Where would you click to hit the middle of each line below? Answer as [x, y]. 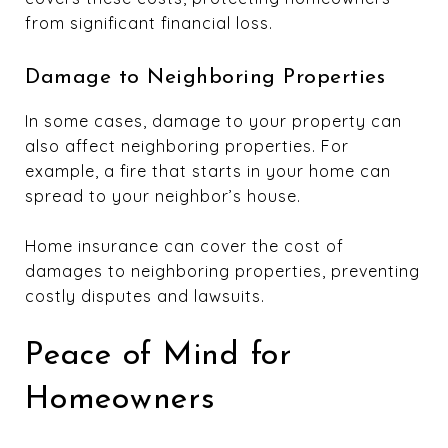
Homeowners [120, 400]
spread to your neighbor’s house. [163, 196]
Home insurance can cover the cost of [184, 246]
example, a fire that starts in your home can [208, 171]
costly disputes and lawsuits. [145, 296]
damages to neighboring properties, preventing [222, 271]
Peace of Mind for [158, 356]
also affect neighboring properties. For [187, 146]
